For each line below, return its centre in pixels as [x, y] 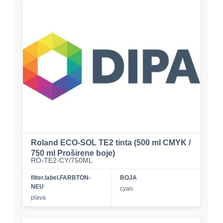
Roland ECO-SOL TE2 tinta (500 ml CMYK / [111, 142]
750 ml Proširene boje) [73, 153]
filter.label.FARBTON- [61, 177]
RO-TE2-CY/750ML [62, 160]
